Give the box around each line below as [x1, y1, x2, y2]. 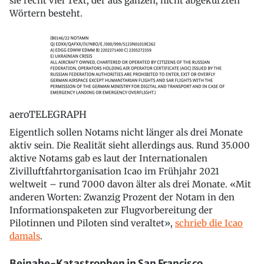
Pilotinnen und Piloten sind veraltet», [9, 217, 175, 229]
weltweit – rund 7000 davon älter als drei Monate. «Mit [9, 179, 251, 190]
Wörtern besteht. [9, 8, 82, 19]
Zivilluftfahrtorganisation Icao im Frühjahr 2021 [9, 166, 219, 177]
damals [9, 230, 40, 242]
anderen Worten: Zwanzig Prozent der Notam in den [9, 192, 235, 203]
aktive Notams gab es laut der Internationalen [9, 153, 207, 164]
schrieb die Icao [175, 217, 243, 229]
